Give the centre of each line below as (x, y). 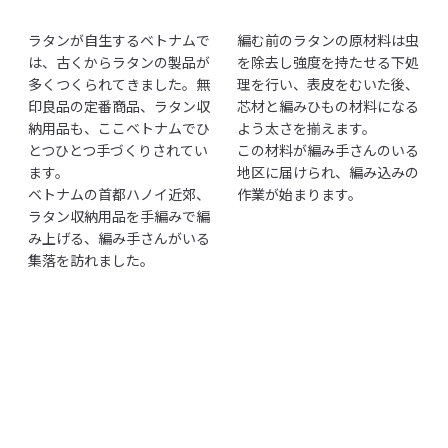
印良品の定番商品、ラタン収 (119, 105)
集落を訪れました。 (91, 259)
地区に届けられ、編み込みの (327, 171)
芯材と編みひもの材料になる (327, 105)
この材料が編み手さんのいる (327, 149)
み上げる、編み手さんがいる (119, 237)
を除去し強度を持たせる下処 (327, 61)
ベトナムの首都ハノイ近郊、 (119, 193)
